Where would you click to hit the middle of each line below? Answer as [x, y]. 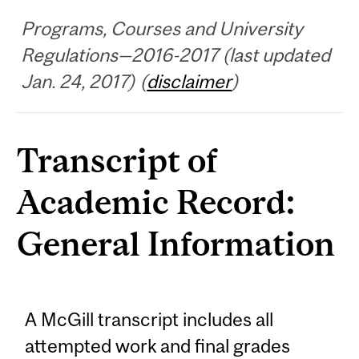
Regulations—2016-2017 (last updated [176, 54]
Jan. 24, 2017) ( [84, 81]
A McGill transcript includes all [149, 320]
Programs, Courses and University [162, 28]
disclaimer [190, 81]
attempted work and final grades [158, 346]
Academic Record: [156, 201]
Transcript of [117, 159]
